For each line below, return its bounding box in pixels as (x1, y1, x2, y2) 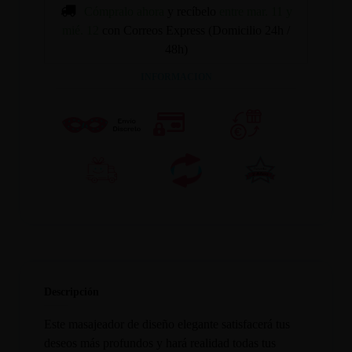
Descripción (44, 284, 100, 298)
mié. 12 (62, 24, 99, 38)
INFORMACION (140, 71, 212, 83)
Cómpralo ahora (83, 5, 164, 19)
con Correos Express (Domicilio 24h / (102, 24, 290, 38)
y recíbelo (163, 5, 219, 19)
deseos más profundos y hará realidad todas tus (44, 335, 277, 350)
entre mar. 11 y (218, 5, 292, 19)
